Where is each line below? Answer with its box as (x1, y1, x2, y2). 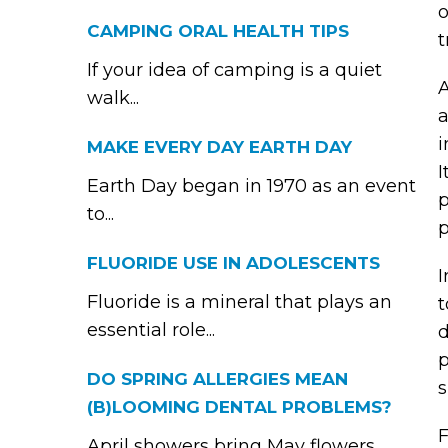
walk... (87, 86, 139, 109)
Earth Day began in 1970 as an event (87, 174, 416, 197)
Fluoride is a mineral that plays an (87, 290, 392, 313)
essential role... (87, 318, 215, 341)
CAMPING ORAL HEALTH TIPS (87, 20, 349, 41)
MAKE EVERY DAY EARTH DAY (87, 136, 352, 157)
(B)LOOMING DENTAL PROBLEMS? (87, 396, 392, 417)
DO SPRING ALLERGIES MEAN (87, 368, 348, 389)
